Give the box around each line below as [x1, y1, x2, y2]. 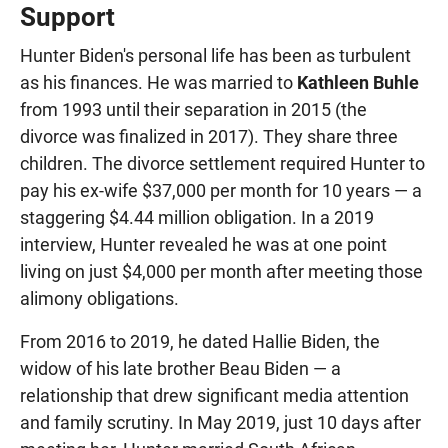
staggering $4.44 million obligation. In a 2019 [20, 207, 374, 229]
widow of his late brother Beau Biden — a [20, 358, 341, 380]
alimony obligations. [20, 288, 179, 310]
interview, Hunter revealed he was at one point [20, 234, 387, 256]
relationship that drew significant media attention [20, 385, 409, 407]
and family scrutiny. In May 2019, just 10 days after [20, 412, 421, 434]
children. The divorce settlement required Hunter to [20, 153, 425, 175]
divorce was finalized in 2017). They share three [20, 126, 398, 148]
